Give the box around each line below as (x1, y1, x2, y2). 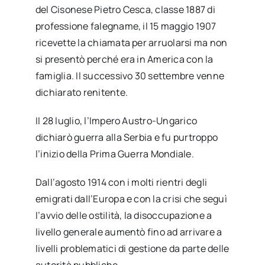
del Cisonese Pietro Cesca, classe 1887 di (35, 2, 215, 16)
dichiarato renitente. (35, 85, 128, 99)
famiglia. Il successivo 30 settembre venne (35, 69, 225, 82)
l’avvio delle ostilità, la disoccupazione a (35, 208, 212, 222)
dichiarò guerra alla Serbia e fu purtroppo (35, 130, 218, 144)
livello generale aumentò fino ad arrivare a (35, 225, 222, 238)
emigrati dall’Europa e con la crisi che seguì (35, 192, 227, 205)
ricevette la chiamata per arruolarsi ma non (35, 35, 228, 49)
